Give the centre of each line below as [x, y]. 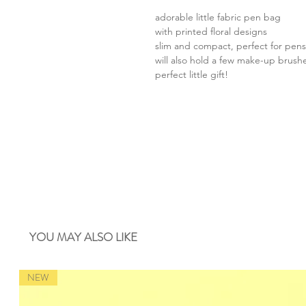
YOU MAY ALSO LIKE [83, 237]
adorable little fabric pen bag [218, 17]
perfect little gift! [192, 74]
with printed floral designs [211, 31]
